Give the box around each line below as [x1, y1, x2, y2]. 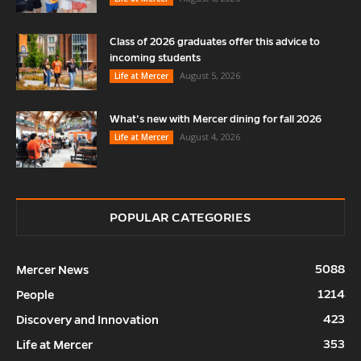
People [16, 288, 54, 301]
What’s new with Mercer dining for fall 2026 [110, 113, 324, 125]
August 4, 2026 [180, 130, 240, 143]
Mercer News [16, 263, 89, 276]
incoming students [110, 52, 201, 64]
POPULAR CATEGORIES [110, 210, 251, 224]
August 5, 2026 [180, 68, 240, 81]
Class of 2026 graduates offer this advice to [110, 35, 320, 48]
